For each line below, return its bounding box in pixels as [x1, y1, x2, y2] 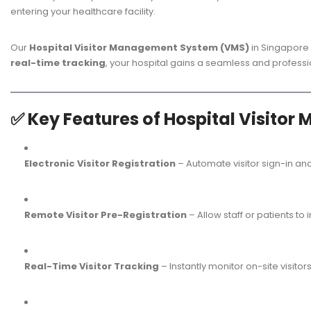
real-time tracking [10, 56, 106, 69]
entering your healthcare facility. [10, 4, 155, 18]
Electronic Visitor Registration [24, 157, 176, 171]
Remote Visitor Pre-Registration [24, 208, 187, 222]
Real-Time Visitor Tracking [24, 260, 159, 274]
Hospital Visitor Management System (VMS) [29, 40, 249, 54]
